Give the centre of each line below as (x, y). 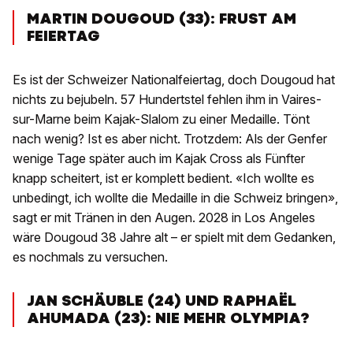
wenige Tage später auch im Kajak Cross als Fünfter (159, 159)
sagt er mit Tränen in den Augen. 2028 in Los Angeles (164, 218)
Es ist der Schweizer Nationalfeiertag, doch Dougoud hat (174, 80)
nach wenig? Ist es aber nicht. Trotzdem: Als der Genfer (170, 139)
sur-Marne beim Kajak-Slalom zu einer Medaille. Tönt (161, 119)
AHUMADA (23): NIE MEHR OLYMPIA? (168, 318)
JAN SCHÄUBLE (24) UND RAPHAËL (162, 301)
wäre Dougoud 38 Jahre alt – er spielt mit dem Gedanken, (174, 238)
